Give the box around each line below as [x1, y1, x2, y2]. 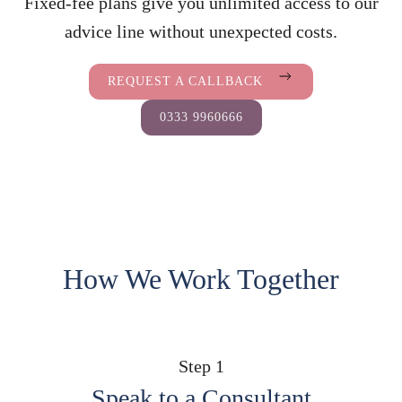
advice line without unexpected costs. [65, 21, 337, 41]
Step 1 [178, 355, 224, 376]
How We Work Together [63, 262, 339, 295]
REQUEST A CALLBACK [108, 74, 267, 88]
